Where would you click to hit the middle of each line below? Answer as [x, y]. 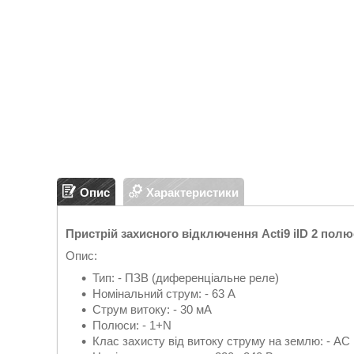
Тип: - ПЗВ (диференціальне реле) [186, 278]
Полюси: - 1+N [132, 325]
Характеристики [192, 192]
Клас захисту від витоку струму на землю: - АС [221, 341]
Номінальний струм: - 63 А [164, 294]
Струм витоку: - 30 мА [152, 309]
